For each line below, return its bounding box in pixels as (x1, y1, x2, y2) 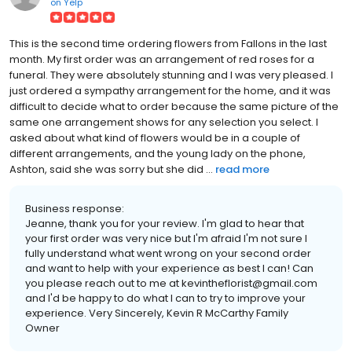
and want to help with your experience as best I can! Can (25, 261, 313, 277)
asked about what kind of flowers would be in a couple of (9, 130, 300, 146)
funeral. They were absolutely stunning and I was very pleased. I (9, 68, 333, 83)
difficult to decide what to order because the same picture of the (9, 99, 339, 115)
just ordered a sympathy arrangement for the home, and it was (9, 83, 331, 99)
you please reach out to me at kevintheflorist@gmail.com (25, 276, 317, 291)
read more (215, 162, 269, 178)
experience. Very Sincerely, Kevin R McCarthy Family (25, 306, 288, 321)
